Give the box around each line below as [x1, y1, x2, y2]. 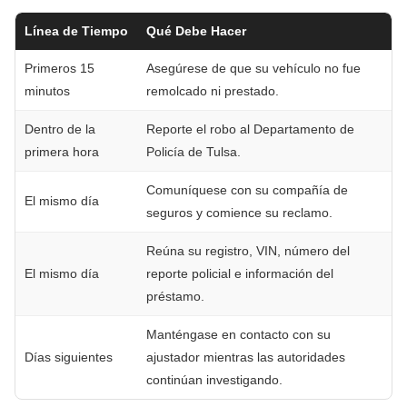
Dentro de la [25, 121, 95, 136]
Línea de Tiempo [25, 23, 128, 38]
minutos [25, 83, 70, 98]
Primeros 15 [25, 60, 94, 75]
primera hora [25, 144, 99, 159]
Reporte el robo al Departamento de [146, 121, 354, 136]
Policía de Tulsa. [146, 144, 241, 159]
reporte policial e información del [146, 265, 333, 281]
